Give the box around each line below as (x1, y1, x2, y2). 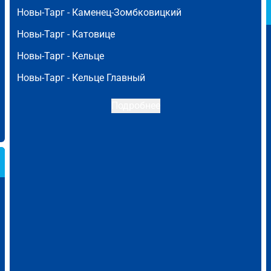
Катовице (72, 28, 115, 40)
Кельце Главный (72, 72, 145, 83)
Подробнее (111, 100, 160, 111)
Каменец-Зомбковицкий (72, 7, 181, 18)
